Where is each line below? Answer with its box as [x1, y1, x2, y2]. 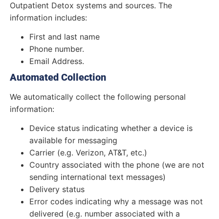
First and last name [29, 32, 100, 42]
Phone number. [29, 44, 84, 54]
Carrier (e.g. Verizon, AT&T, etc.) [29, 148, 147, 158]
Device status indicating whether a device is [29, 123, 193, 133]
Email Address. [29, 56, 84, 66]
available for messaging [29, 135, 117, 146]
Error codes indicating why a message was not [29, 197, 203, 207]
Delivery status [29, 184, 85, 195]
